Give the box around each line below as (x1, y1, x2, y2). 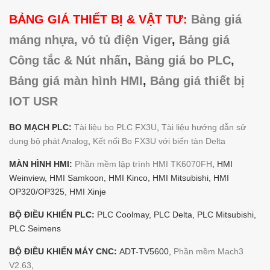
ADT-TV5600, (117, 246, 174, 256)
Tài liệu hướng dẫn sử (162, 122, 246, 132)
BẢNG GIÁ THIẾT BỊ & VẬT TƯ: (9, 12, 187, 26)
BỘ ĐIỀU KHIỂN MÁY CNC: (9, 246, 117, 256)
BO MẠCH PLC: (9, 122, 74, 132)
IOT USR (9, 94, 58, 108)
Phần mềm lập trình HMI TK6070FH (75, 159, 212, 169)
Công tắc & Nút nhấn (9, 53, 128, 67)
